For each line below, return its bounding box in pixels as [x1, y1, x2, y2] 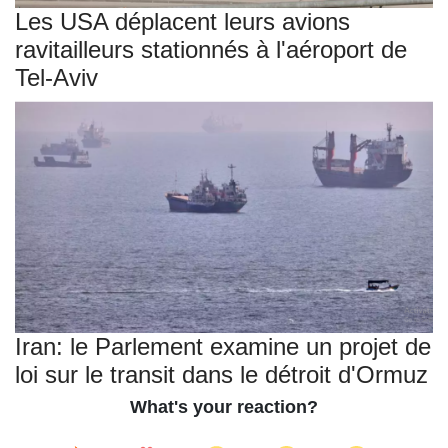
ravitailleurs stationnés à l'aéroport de [15, 35, 407, 63]
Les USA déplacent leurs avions [15, 7, 350, 35]
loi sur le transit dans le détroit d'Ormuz [15, 361, 428, 389]
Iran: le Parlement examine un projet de [15, 333, 431, 361]
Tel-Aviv [15, 63, 98, 91]
